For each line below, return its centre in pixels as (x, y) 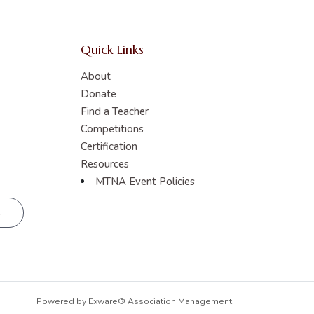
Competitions (112, 129)
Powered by (62, 301)
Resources (105, 164)
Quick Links (112, 49)
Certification (109, 146)
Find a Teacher (115, 111)
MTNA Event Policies (145, 182)
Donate (98, 94)
